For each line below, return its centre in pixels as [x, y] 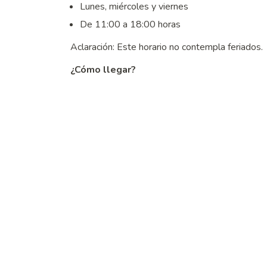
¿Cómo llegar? [103, 70]
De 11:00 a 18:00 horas [130, 25]
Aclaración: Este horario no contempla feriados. [167, 47]
